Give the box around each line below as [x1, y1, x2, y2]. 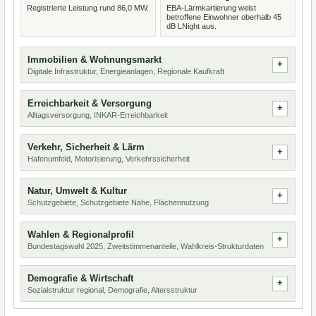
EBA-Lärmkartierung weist [166, 4, 256, 12]
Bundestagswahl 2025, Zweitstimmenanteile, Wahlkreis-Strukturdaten [28, 242, 264, 250]
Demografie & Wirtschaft [28, 273, 133, 284]
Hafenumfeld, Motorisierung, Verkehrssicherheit [28, 154, 190, 163]
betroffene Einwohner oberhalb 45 [166, 13, 281, 21]
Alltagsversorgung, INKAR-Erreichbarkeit [28, 111, 168, 119]
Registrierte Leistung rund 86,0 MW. [27, 4, 149, 12]
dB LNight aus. [166, 22, 217, 30]
